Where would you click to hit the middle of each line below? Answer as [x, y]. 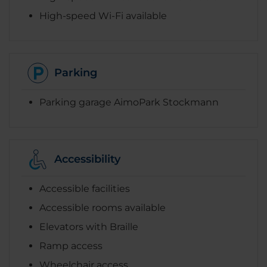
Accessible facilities [85, 188]
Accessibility [87, 159]
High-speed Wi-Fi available [103, 15]
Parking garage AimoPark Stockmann [129, 102]
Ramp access [71, 246]
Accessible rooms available [103, 207]
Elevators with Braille [89, 226]
